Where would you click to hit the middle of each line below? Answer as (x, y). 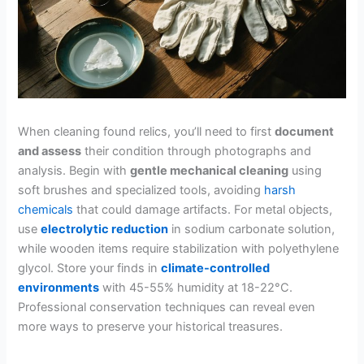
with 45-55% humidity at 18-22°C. (196, 287)
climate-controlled (216, 268)
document (305, 131)
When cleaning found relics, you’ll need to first (147, 131)
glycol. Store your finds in (90, 268)
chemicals (46, 209)
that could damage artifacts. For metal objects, (203, 209)
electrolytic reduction (105, 229)
